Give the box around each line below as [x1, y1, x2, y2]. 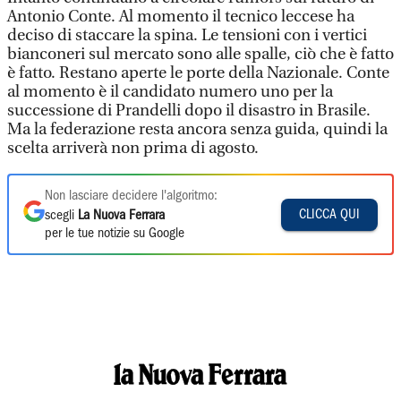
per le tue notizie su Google [45, 227, 184, 240]
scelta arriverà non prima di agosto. [7, 139, 259, 158]
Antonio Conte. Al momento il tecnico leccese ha [7, 7, 354, 26]
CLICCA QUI [299, 208, 360, 221]
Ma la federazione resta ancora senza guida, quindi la [7, 120, 388, 139]
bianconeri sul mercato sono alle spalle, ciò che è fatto [7, 45, 394, 64]
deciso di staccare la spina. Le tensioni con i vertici [7, 26, 367, 45]
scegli [45, 209, 78, 222]
